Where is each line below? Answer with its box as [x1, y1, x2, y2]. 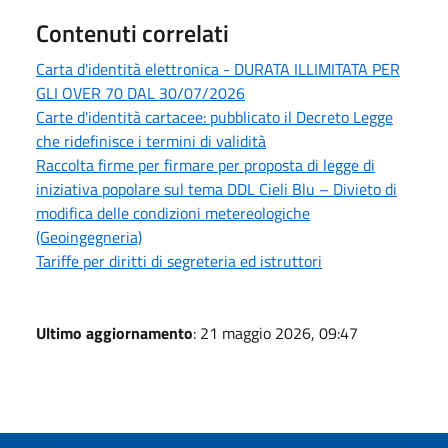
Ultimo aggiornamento [36, 320, 193, 345]
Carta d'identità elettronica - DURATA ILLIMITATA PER [36, 56, 400, 81]
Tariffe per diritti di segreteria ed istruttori [36, 248, 322, 273]
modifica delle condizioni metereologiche [36, 200, 310, 225]
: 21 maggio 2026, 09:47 [193, 320, 358, 345]
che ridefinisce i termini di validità [36, 128, 266, 153]
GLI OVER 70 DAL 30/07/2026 [36, 80, 245, 105]
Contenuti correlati [36, 14, 229, 51]
